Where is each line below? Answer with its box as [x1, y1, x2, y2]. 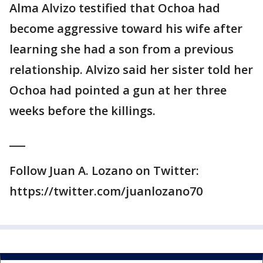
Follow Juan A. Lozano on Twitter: [9, 162, 199, 178]
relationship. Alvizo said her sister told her [9, 61, 253, 77]
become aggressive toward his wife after [9, 20, 242, 36]
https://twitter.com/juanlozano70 [9, 183, 203, 199]
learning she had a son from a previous [9, 41, 234, 57]
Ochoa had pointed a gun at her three [9, 82, 227, 98]
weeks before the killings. [9, 102, 156, 119]
